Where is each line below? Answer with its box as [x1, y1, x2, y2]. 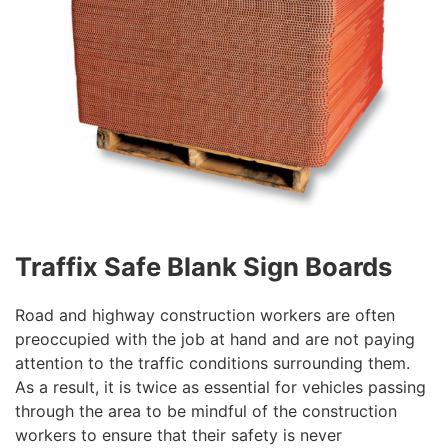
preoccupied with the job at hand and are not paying [15, 329, 415, 350]
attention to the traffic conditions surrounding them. [15, 353, 410, 374]
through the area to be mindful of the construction [15, 401, 397, 422]
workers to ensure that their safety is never [15, 425, 342, 446]
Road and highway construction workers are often [15, 305, 395, 326]
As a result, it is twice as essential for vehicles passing [15, 377, 426, 398]
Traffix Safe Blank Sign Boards [15, 251, 392, 283]
